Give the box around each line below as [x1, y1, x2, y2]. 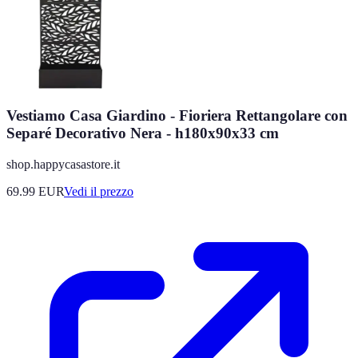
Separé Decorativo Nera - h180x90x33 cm [6, 125, 279, 142]
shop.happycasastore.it [6, 157, 120, 171]
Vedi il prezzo [64, 184, 133, 198]
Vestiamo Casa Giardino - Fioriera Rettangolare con [6, 107, 348, 125]
